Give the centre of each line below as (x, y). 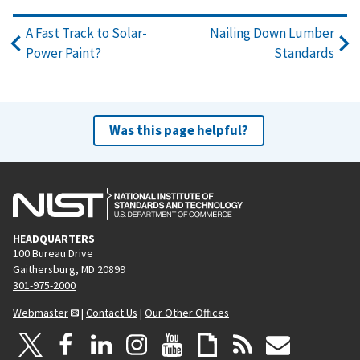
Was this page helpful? (178, 130)
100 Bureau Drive (53, 253)
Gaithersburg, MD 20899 (69, 269)
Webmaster (41, 312)
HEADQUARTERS (54, 238)
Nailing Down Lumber (272, 33)
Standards (304, 53)
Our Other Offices (187, 312)
